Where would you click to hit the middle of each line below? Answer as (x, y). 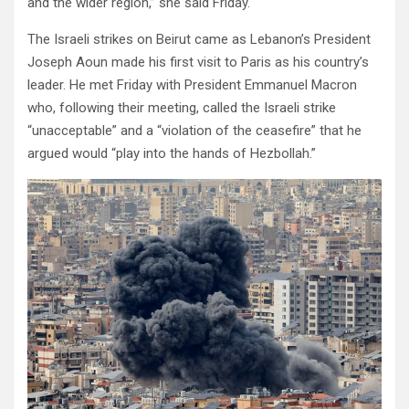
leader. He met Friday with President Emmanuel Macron (192, 85)
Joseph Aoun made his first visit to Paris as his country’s (198, 63)
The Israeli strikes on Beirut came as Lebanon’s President (199, 40)
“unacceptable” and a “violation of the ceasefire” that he (194, 131)
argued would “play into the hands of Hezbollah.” (172, 154)
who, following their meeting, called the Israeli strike (182, 108)
